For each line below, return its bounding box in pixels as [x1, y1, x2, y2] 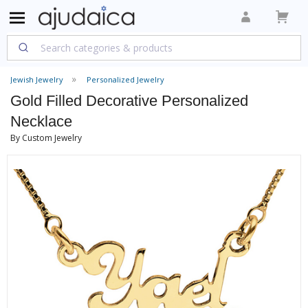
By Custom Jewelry [10, 132, 82, 144]
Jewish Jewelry [10, 74, 63, 85]
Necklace [10, 113, 72, 130]
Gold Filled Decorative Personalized [10, 92, 248, 109]
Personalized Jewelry [87, 74, 164, 85]
